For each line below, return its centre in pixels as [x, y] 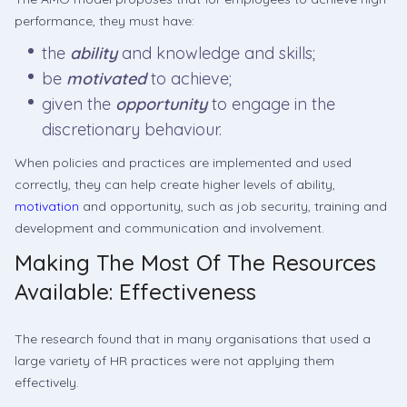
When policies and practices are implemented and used [183, 163]
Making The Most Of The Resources [195, 263]
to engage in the [271, 104]
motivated [106, 79]
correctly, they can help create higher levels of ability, [175, 184]
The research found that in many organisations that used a [193, 339]
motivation [47, 206]
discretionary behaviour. [132, 129]
